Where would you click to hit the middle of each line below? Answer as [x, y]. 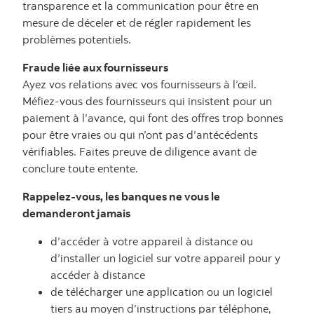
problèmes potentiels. [77, 39]
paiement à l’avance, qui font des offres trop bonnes [153, 118]
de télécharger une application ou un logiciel [162, 292]
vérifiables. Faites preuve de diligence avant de [139, 151]
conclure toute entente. [80, 168]
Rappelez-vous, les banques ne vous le [121, 196]
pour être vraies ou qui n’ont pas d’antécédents [140, 135]
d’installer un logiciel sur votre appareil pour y [165, 258]
